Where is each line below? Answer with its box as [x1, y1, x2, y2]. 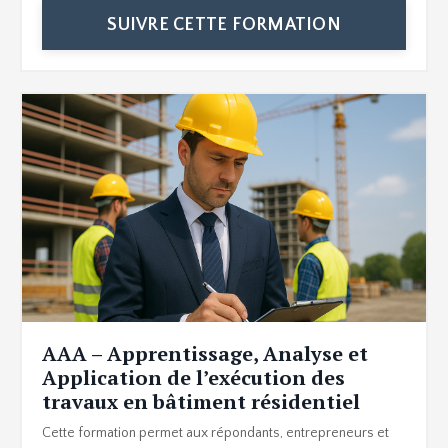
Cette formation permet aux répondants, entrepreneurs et [42, 424, 389, 441]
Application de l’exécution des [42, 363, 345, 391]
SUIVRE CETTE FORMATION [107, 14, 341, 35]
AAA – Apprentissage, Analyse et [42, 339, 368, 367]
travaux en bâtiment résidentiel [42, 387, 360, 415]
